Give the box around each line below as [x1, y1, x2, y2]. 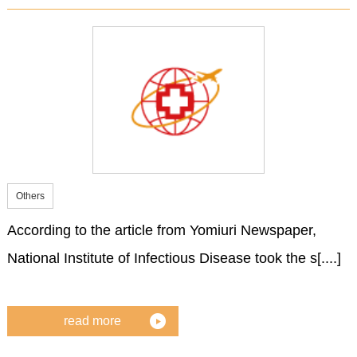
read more [64, 313, 122, 328]
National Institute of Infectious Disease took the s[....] [6, 250, 341, 267]
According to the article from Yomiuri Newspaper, [6, 222, 316, 239]
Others [15, 190, 45, 202]
